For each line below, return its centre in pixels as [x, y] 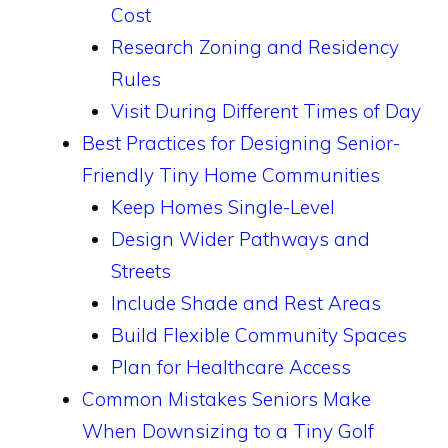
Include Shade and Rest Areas [245, 303]
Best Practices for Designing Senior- [241, 143]
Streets [140, 271]
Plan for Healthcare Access [230, 367]
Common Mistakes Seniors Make [226, 399]
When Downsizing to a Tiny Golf [228, 431]
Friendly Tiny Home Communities [231, 175]
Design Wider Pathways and [240, 239]
